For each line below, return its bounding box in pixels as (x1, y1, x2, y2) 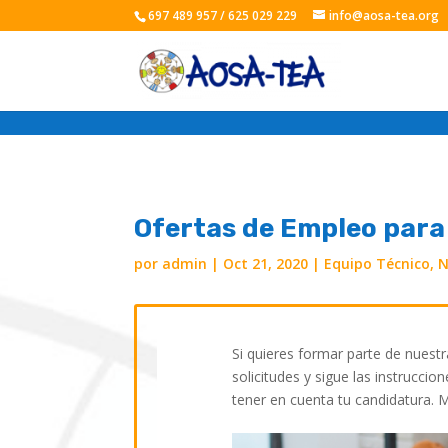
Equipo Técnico (324, 253, 431, 273)
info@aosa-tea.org (329, 7, 440, 24)
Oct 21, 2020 (223, 253, 309, 273)
